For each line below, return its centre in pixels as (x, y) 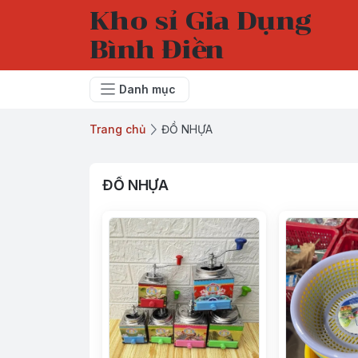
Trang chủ (117, 129)
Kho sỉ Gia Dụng (201, 21)
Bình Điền (157, 50)
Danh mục (147, 89)
